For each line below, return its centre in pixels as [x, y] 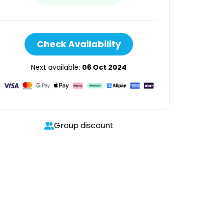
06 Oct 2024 [104, 67]
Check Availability [79, 44]
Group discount [83, 125]
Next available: [56, 67]
